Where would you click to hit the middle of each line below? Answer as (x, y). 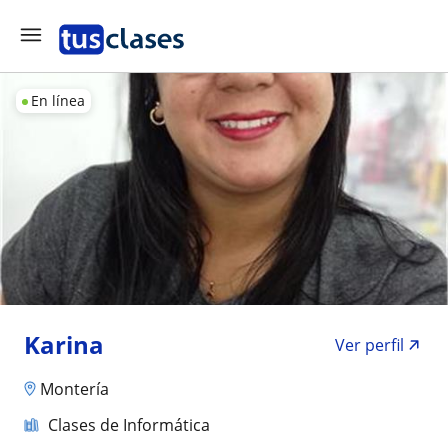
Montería (74, 388)
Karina (64, 344)
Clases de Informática (129, 424)
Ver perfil (369, 345)
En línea (58, 100)
